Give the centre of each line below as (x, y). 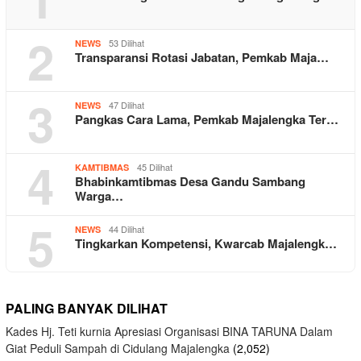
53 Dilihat (127, 43)
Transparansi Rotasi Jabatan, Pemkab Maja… (202, 58)
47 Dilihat (127, 105)
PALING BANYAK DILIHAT (87, 309)
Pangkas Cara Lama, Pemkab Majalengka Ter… (207, 120)
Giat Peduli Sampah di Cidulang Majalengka (118, 349)
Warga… (99, 196)
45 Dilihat (155, 167)
